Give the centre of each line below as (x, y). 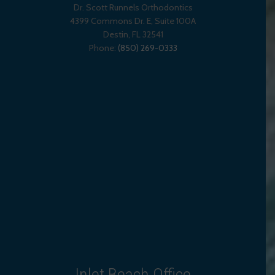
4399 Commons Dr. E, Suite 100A (133, 21)
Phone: (103, 48)
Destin (115, 35)
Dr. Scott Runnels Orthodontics (133, 8)
